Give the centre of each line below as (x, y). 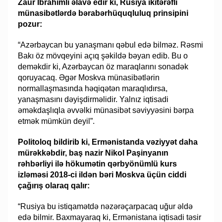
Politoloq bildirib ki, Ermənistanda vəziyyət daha (108, 142)
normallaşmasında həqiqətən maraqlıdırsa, (93, 89)
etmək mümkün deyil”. (56, 121)
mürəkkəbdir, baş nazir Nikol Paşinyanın (93, 153)
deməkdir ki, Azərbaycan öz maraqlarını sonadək (103, 67)
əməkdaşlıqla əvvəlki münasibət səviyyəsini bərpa (106, 111)
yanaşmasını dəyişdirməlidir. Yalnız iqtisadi (93, 100)
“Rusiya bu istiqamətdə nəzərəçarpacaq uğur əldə (106, 207)
